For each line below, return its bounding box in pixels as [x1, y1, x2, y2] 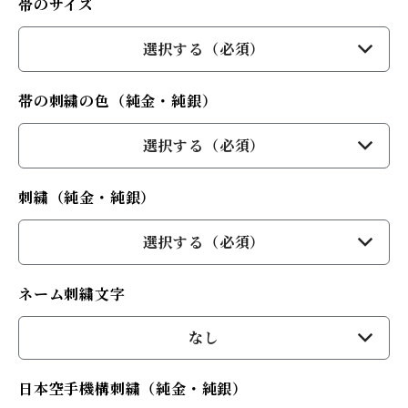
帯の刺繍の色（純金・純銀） [18, 92, 218, 110]
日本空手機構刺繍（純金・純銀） [18, 380, 249, 398]
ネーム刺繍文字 [18, 285, 126, 303]
